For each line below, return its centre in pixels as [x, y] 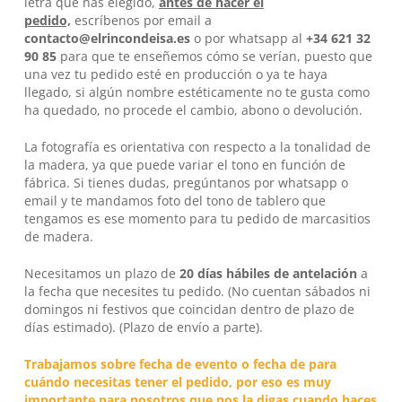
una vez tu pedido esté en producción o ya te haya [175, 74]
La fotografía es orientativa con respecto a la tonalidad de [197, 147]
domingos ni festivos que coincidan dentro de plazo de [189, 310]
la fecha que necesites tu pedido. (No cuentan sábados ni [197, 292]
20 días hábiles [223, 274]
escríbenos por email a [141, 21]
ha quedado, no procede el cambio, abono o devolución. [193, 110]
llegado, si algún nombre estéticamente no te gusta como [197, 92]
